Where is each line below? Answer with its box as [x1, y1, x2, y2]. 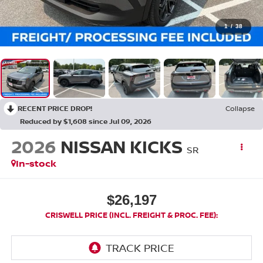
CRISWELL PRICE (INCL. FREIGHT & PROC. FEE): [45, 209, 218, 220]
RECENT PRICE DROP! [18, 103, 92, 113]
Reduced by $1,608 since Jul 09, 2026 [20, 116, 151, 126]
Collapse [225, 103, 255, 113]
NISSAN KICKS [60, 134, 183, 159]
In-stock [15, 157, 56, 170]
